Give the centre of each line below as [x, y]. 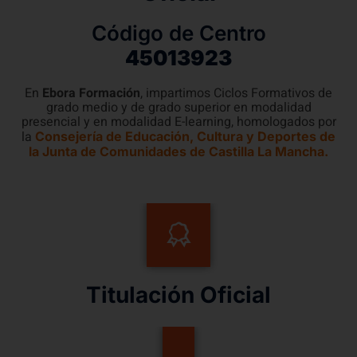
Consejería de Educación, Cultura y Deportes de [185, 137]
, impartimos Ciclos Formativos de [236, 94]
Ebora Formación [91, 94]
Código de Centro [178, 33]
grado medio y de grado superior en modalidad [178, 108]
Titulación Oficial [178, 294]
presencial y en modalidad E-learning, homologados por [178, 122]
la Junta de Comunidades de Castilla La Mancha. [178, 152]
